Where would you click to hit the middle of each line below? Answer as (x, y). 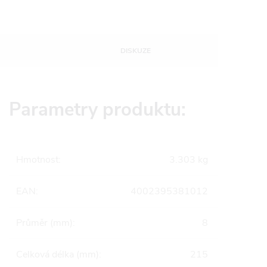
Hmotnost (37, 160)
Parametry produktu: (97, 110)
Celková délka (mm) (58, 254)
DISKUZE (135, 51)
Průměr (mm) (44, 223)
